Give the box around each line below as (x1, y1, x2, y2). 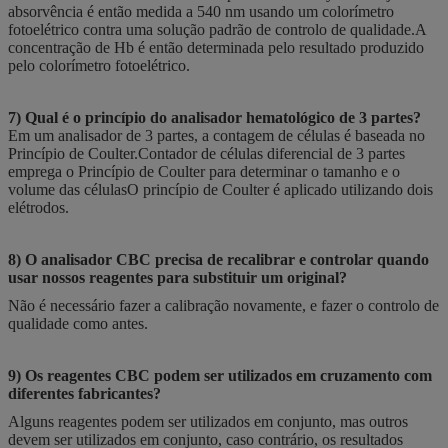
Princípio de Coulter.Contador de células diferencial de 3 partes (8, 144, 405, 162)
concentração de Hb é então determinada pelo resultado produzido (8, 38, 424, 56)
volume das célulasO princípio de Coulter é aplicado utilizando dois (8, 180, 433, 198)
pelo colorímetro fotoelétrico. (8, 56, 190, 74)
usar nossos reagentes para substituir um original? (8, 268, 347, 286)
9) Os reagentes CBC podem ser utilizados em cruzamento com (8, 366, 432, 384)
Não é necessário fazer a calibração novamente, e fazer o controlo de (8, 296, 439, 314)
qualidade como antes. (8, 314, 148, 332)
